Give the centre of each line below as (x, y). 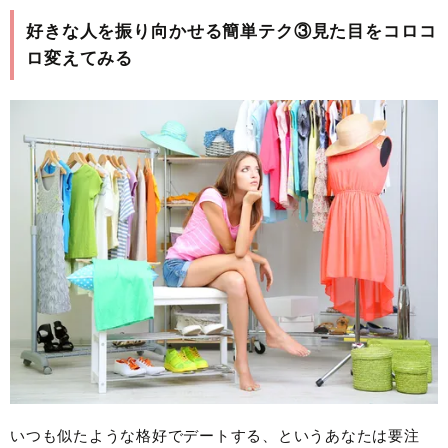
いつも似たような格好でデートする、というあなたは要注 (215, 436)
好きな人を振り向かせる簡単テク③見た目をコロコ (231, 32)
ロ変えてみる (80, 59)
